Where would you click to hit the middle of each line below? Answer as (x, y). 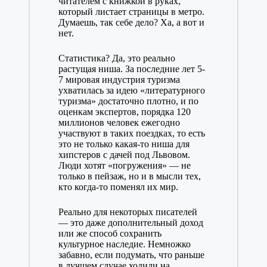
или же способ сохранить (110, 234)
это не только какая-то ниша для (124, 144)
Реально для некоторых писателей (128, 212)
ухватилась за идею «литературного (131, 91)
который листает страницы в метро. (131, 12)
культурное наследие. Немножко (124, 244)
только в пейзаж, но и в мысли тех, (129, 176)
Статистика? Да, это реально (117, 58)
